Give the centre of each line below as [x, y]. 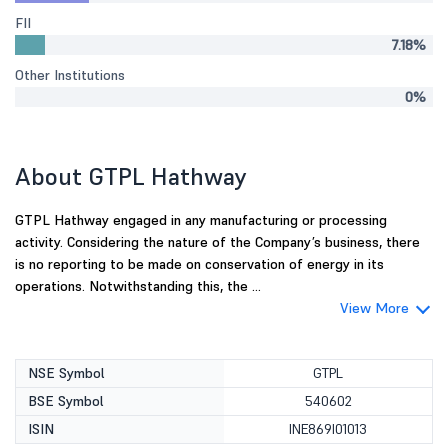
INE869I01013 [328, 429]
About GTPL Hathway [130, 176]
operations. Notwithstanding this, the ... [138, 286]
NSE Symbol [66, 373]
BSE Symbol [66, 401]
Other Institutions [70, 75]
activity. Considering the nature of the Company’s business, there [217, 242]
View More [374, 308]
